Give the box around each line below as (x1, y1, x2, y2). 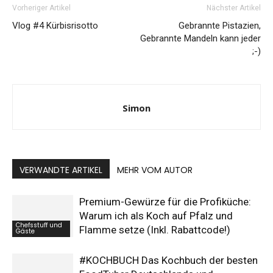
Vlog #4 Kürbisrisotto (12, 20, 98, 31)
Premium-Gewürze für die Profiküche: (79, 196, 251, 208)
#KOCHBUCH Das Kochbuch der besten (79, 254, 258, 266)
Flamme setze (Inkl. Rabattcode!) (79, 224, 230, 236)
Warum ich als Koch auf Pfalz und (79, 210, 233, 222)
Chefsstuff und (16, 220, 62, 230)
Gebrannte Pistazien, (179, 20, 261, 31)
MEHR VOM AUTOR (117, 164, 193, 176)
